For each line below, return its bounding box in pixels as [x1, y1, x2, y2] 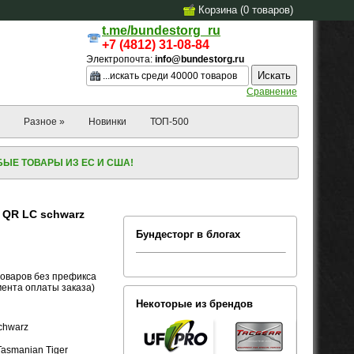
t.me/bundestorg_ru [102, 24, 220, 37]
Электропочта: [86, 54, 155, 65]
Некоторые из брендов [136, 297, 253, 310]
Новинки [88, 115, 126, 127]
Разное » [24, 115, 65, 127]
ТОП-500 [150, 115, 189, 127]
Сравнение [247, 85, 297, 97]
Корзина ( [198, 4, 243, 16]
